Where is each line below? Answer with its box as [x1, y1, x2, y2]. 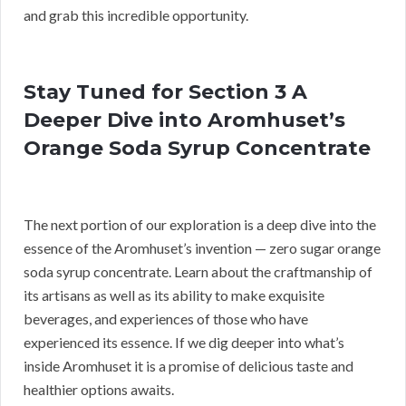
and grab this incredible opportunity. [24, 5, 248, 24]
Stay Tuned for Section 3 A [24, 79, 307, 104]
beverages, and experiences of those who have [24, 309, 308, 327]
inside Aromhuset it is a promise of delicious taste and [24, 356, 353, 374]
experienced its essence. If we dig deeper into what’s [24, 333, 344, 351]
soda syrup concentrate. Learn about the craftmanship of [24, 262, 372, 280]
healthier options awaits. [24, 380, 174, 398]
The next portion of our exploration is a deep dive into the [24, 215, 376, 233]
